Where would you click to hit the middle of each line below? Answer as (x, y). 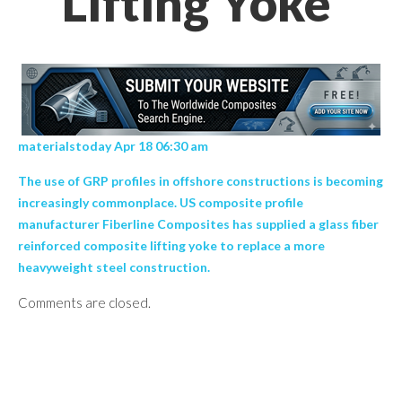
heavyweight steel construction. (114, 267)
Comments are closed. (84, 302)
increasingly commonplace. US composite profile (161, 202)
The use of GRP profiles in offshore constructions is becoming (201, 181)
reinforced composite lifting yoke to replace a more (171, 245)
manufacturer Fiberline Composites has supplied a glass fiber (198, 224)
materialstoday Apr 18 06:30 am (114, 146)
